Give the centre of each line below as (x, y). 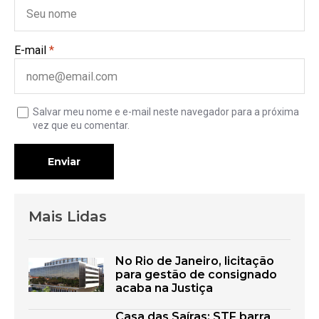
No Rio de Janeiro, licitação (195, 261)
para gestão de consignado (196, 275)
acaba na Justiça (164, 288)
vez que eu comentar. (81, 126)
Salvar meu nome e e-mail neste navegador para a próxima (166, 112)
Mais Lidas (68, 216)
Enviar (64, 162)
